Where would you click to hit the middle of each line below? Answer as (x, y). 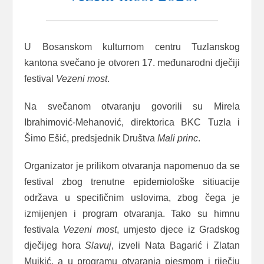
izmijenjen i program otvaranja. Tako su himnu (132, 213)
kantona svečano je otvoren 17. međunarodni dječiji (132, 62)
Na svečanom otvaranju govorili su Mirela (132, 106)
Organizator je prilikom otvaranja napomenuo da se (132, 166)
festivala (42, 229)
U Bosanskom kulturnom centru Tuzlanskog (132, 47)
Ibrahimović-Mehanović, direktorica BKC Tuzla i (132, 122)
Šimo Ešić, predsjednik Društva (91, 138)
